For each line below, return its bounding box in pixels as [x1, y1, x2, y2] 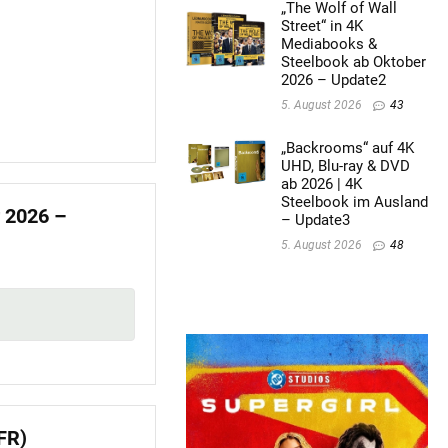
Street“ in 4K [280, 17, 363, 36]
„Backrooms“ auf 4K [280, 139, 414, 158]
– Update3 [280, 211, 350, 230]
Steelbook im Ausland [280, 193, 428, 212]
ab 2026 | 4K [280, 175, 362, 194]
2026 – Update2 [280, 71, 386, 90]
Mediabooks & [280, 35, 377, 54]
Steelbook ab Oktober [280, 53, 426, 72]
